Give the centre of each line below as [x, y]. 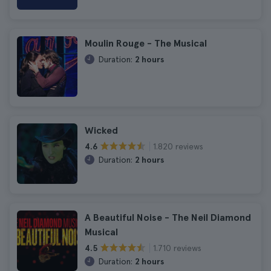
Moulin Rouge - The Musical [146, 43]
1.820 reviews [178, 146]
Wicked [101, 130]
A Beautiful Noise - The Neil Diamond [168, 217]
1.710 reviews [177, 248]
